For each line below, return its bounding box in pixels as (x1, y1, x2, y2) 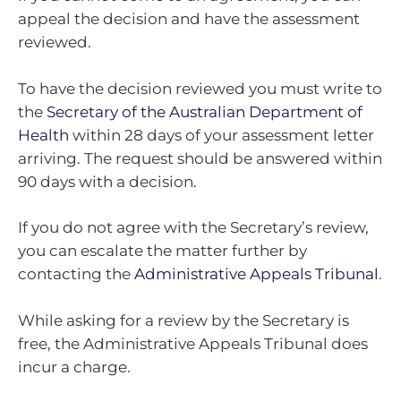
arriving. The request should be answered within (18, 149, 382, 167)
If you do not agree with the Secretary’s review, (18, 218, 369, 237)
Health (18, 125, 69, 144)
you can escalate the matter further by (18, 242, 307, 260)
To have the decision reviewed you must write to (18, 79, 382, 98)
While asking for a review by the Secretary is (18, 311, 349, 329)
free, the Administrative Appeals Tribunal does (18, 334, 368, 353)
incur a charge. (18, 357, 131, 376)
